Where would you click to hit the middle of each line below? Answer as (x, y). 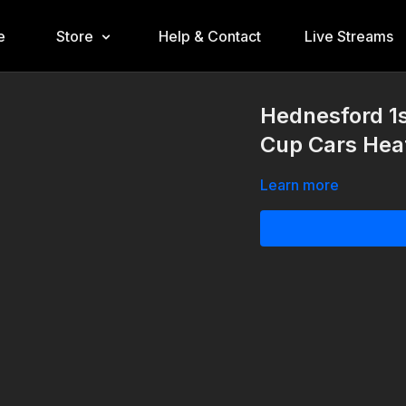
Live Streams (348, 36)
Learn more (300, 185)
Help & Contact (209, 36)
